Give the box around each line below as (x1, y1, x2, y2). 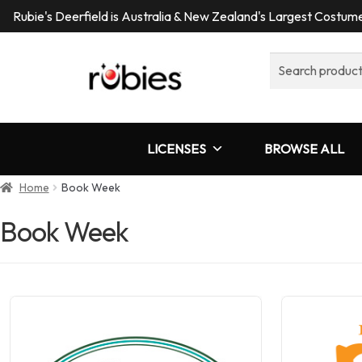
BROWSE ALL (264, 140, 344, 157)
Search (269, 53, 309, 69)
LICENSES (147, 140, 206, 157)
